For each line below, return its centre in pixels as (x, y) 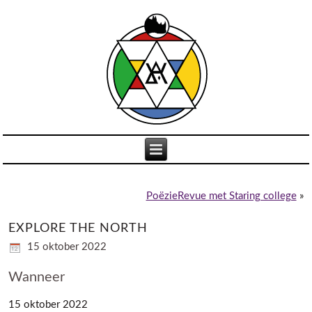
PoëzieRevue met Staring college (221, 196)
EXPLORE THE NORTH (78, 229)
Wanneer (37, 278)
